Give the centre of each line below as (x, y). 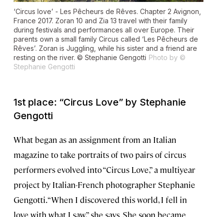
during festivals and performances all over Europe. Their (104, 30)
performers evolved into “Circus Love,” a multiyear (104, 170)
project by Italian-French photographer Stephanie (104, 185)
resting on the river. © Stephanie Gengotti (80, 58)
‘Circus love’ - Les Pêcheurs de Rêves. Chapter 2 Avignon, (107, 12)
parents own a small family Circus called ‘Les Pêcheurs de (106, 39)
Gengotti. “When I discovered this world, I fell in (100, 200)
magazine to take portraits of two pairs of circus (100, 155)
